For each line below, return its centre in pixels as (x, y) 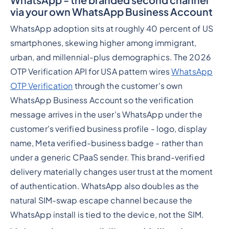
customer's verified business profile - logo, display (109, 129)
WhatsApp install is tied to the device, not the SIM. (107, 215)
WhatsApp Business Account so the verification (102, 100)
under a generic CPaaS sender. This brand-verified (107, 158)
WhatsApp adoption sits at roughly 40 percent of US (111, 29)
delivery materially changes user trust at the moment (111, 172)
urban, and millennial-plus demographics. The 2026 (110, 58)
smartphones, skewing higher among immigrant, (103, 43)
